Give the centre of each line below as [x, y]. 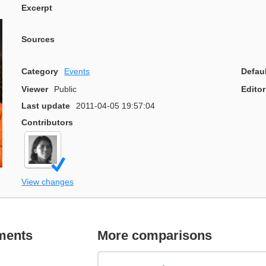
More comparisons [155, 235]
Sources [38, 39]
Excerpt [37, 7]
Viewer [35, 89]
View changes [47, 181]
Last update [46, 106]
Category [40, 71]
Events [77, 71]
